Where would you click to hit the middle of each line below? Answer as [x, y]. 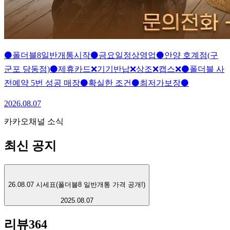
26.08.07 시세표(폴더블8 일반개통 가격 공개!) [77, 185]
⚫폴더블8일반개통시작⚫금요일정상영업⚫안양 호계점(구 [111, 55]
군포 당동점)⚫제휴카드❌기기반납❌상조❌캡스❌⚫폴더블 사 [114, 69]
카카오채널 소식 [34, 122]
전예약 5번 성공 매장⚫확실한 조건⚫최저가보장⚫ [97, 83]
